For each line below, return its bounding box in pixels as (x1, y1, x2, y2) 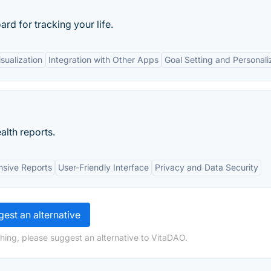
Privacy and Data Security (155, 162, 258, 172)
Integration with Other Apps (48, 54, 158, 65)
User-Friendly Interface (58, 162, 149, 172)
